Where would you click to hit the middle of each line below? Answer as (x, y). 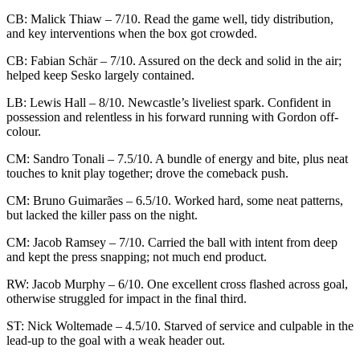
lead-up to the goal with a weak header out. (116, 340)
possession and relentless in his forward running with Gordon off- (172, 117)
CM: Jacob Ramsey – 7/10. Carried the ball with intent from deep (172, 242)
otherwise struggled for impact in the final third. (127, 298)
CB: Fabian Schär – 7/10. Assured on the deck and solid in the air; (174, 60)
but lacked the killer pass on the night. (102, 215)
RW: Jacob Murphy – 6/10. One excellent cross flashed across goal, (177, 284)
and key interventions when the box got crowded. (132, 33)
